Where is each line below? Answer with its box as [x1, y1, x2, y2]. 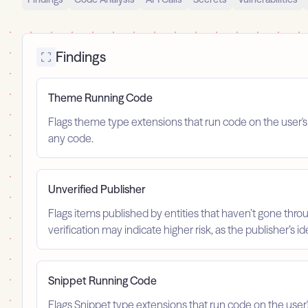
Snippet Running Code [48, 274, 157, 288]
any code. [48, 131, 93, 146]
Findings [56, 48, 106, 66]
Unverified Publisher [48, 182, 146, 197]
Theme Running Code [48, 91, 153, 105]
